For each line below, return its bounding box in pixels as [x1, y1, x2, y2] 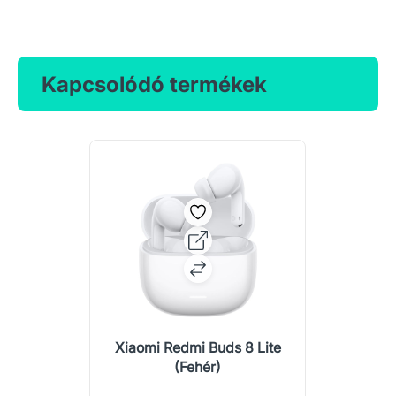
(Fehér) [174, 358, 222, 377]
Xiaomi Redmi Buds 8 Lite [114, 339, 281, 357]
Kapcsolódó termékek [42, 72, 267, 97]
